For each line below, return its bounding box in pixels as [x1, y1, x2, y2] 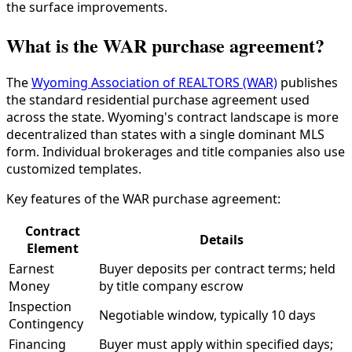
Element [26, 240, 79, 258]
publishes [277, 74, 338, 92]
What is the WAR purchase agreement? [6, 31, 324, 59]
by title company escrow [99, 277, 244, 295]
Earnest [9, 260, 54, 278]
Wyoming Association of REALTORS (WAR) [31, 74, 277, 92]
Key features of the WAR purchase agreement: [6, 190, 280, 208]
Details [199, 231, 244, 249]
